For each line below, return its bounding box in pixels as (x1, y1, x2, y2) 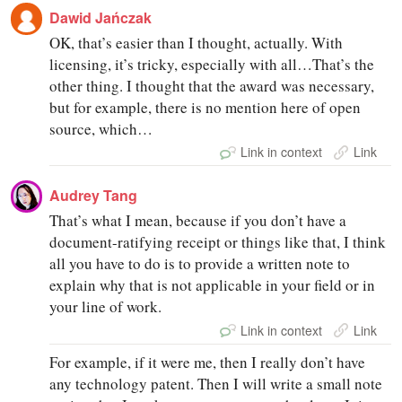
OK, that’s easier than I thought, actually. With (49, 32, 344, 54)
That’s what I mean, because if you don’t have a (49, 210, 347, 232)
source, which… (49, 118, 153, 140)
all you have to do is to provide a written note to (49, 253, 351, 275)
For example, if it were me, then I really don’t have (49, 351, 366, 372)
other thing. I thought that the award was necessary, (49, 75, 375, 97)
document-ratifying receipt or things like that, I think (49, 232, 387, 253)
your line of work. (49, 296, 162, 318)
